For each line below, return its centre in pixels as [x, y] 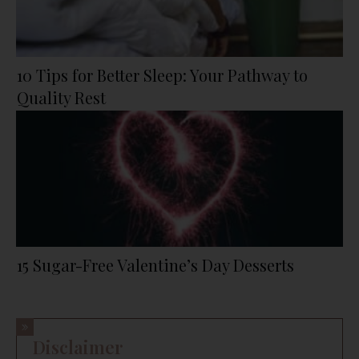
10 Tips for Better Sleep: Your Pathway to [162, 75]
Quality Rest [61, 97]
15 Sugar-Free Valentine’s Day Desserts [155, 264]
